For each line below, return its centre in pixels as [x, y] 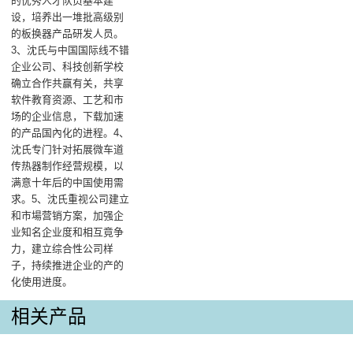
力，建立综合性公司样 [63, 249]
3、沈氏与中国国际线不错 [71, 50]
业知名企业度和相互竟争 [68, 232]
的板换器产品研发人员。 [68, 34]
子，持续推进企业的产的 [68, 266]
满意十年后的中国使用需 [68, 183]
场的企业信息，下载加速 [68, 117]
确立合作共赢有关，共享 [68, 84]
